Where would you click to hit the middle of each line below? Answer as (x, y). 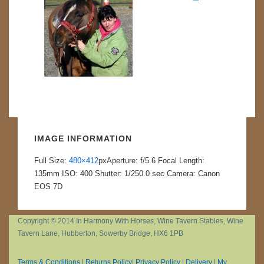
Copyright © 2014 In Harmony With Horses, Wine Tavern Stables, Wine (131, 221)
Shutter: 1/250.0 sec (131, 174)
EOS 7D (48, 187)
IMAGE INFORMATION (83, 138)
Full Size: (52, 161)
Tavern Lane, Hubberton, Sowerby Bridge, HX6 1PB (100, 234)
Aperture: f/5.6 (131, 161)
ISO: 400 (77, 174)
